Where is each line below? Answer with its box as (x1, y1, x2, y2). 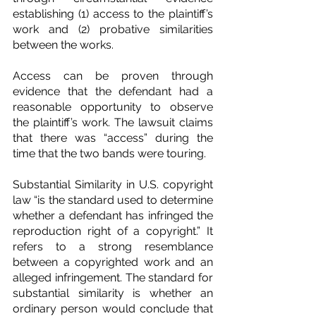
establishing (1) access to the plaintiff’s (13, 7, 213, 21)
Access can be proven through (13, 69, 213, 83)
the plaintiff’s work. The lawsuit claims (13, 116, 213, 130)
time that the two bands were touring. (13, 147, 206, 161)
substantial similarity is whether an (13, 286, 213, 300)
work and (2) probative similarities (13, 23, 213, 37)
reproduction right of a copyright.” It (13, 224, 213, 238)
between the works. (13, 38, 114, 52)
